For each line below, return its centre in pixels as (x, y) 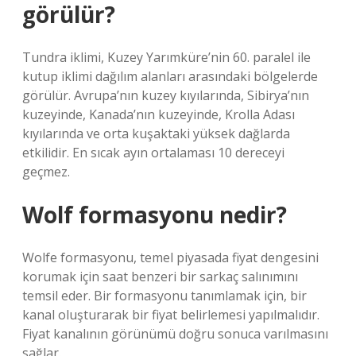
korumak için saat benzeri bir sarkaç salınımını (160, 277)
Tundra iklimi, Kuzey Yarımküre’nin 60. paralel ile (166, 57)
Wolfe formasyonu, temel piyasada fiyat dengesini (170, 257)
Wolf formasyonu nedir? (155, 215)
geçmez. (46, 172)
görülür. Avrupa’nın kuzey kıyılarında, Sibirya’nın (166, 95)
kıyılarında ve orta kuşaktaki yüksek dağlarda (156, 133)
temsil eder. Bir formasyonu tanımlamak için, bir (164, 296)
